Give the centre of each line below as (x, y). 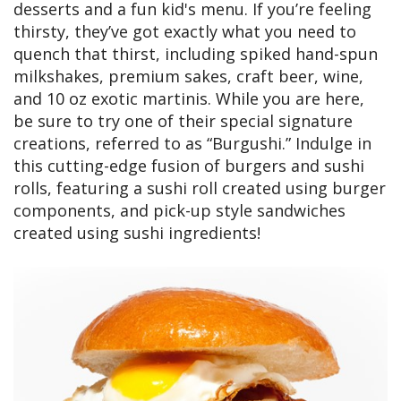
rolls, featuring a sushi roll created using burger (200, 188)
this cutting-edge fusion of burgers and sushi (189, 166)
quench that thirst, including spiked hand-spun (196, 54)
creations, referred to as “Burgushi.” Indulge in (192, 144)
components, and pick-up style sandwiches (179, 211)
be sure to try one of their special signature (183, 121)
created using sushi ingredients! (137, 233)
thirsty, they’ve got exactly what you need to (185, 32)
